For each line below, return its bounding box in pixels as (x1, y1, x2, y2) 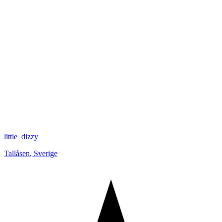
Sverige (34, 149, 57, 158)
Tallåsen (4, 149, 30, 158)
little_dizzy (4, 132, 38, 141)
